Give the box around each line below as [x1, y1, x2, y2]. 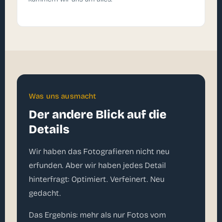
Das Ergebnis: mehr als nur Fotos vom [29, 210, 166, 220]
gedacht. [29, 188, 61, 198]
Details [29, 122, 69, 136]
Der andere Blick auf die [29, 107, 166, 121]
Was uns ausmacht [29, 91, 97, 101]
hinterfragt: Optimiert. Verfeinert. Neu [29, 174, 165, 184]
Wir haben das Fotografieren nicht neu [29, 146, 169, 156]
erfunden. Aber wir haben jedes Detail [29, 160, 166, 170]
